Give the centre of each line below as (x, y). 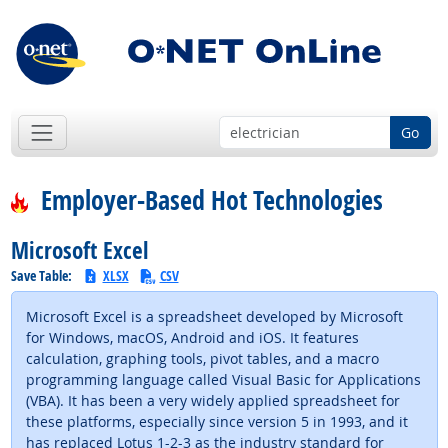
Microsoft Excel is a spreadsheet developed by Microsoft (214, 316)
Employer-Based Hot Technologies (209, 200)
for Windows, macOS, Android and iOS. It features (192, 337)
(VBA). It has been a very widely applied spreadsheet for (212, 400)
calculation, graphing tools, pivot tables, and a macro (202, 358)
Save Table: (42, 275)
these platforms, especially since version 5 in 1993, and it (216, 421)
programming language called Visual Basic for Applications (223, 379)
